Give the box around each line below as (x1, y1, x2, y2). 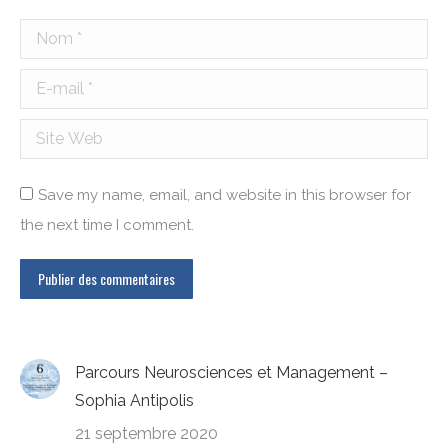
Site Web (20, 123, 98, 144)
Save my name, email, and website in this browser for (38, 186, 411, 204)
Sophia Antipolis (75, 391, 194, 410)
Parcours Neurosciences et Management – (75, 363, 388, 382)
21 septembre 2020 (75, 424, 218, 443)
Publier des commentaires (38, 268, 175, 289)
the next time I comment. (20, 216, 194, 234)
